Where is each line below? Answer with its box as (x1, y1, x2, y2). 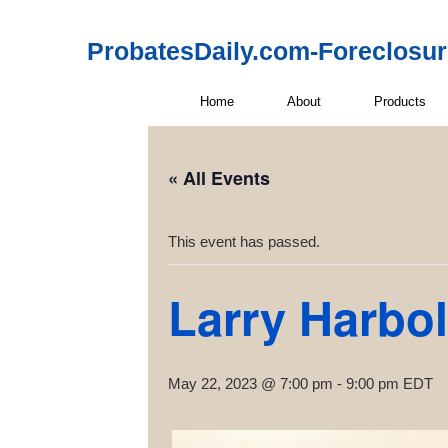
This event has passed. (168, 233, 320, 250)
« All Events (168, 165, 270, 191)
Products (374, 93, 426, 109)
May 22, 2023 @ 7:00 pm (168, 375, 333, 392)
